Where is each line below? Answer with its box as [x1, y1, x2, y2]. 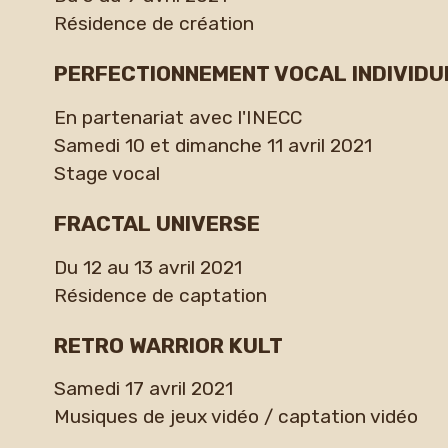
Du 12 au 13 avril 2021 [53, 255, 242, 279]
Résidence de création [53, 12, 254, 36]
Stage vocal [53, 161, 160, 185]
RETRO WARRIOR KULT [53, 333, 283, 359]
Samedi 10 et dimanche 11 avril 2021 [53, 133, 372, 157]
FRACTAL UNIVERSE [53, 211, 260, 237]
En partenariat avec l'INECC [53, 105, 302, 129]
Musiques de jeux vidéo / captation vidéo [53, 405, 418, 429]
